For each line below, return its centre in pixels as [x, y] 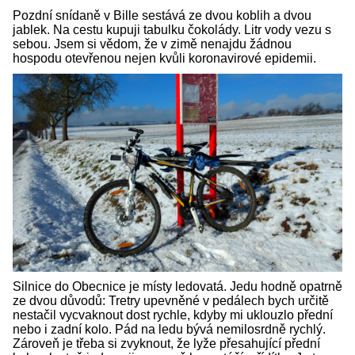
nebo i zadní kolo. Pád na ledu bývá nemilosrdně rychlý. [169, 329]
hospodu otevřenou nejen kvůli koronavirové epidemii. [164, 59]
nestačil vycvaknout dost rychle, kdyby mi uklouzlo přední [173, 315]
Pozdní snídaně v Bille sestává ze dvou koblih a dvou [162, 16]
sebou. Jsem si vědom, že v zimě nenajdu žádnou [152, 44]
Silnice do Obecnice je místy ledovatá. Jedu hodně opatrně [177, 286]
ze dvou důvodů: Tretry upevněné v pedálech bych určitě [171, 300]
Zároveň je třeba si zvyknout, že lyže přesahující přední [166, 343]
